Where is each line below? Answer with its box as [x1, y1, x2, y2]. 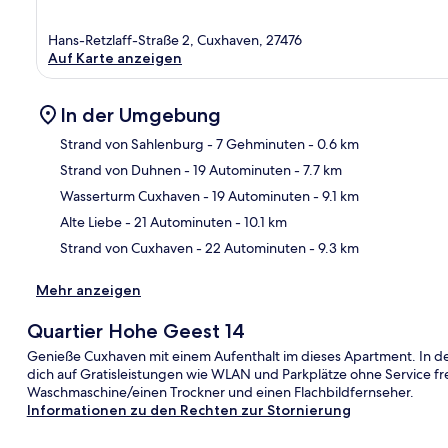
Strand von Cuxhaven [60, 238, 193, 257]
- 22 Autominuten [193, 238, 306, 257]
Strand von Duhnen [60, 160, 181, 179]
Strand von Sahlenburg [60, 134, 204, 153]
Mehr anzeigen [36, 280, 141, 299]
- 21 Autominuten [122, 212, 232, 231]
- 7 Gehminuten [204, 134, 305, 153]
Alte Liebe [60, 212, 122, 231]
